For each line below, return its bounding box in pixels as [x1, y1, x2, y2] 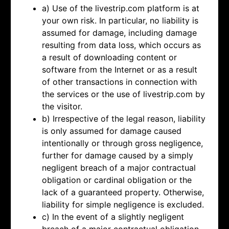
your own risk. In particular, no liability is [42, 15, 198, 26]
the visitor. [42, 101, 82, 112]
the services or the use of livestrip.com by [42, 89, 205, 100]
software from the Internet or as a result [42, 64, 197, 75]
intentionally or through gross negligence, [42, 138, 203, 149]
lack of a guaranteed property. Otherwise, [42, 187, 204, 198]
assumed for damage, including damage [42, 28, 197, 38]
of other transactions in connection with [42, 77, 197, 87]
